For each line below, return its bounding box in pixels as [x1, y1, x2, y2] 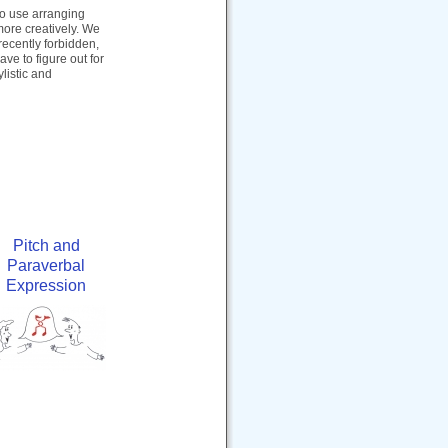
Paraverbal [7, 256, 85, 274]
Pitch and [12, 236, 80, 254]
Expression [6, 276, 86, 294]
